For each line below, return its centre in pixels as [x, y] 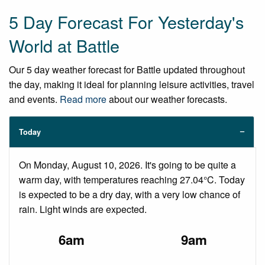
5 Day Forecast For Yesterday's [126, 22]
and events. [34, 99]
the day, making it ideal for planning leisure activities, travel [132, 85]
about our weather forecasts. [167, 99]
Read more [83, 99]
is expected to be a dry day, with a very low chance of [130, 195]
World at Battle [64, 46]
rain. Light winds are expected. [83, 209]
